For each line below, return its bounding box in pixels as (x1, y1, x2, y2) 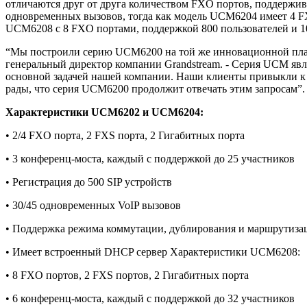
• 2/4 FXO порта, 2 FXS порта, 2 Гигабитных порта (5, 130, 245, 142)
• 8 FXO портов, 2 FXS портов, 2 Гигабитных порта (5, 269, 249, 282)
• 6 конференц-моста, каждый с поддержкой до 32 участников (5, 293, 295, 305)
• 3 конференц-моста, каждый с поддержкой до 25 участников (5, 153, 295, 165)
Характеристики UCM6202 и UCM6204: (5, 106, 204, 119)
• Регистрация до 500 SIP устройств (5, 176, 172, 188)
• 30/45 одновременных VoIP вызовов (5, 199, 181, 212)
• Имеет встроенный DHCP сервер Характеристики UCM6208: (5, 246, 300, 258)
